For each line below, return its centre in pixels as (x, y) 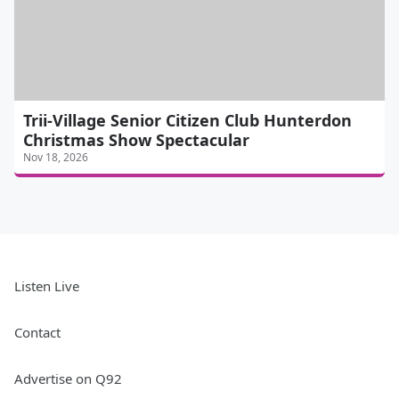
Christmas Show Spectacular (136, 140)
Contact (37, 333)
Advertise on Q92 (68, 379)
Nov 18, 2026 (56, 158)
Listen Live (47, 286)
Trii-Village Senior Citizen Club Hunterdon (187, 121)
